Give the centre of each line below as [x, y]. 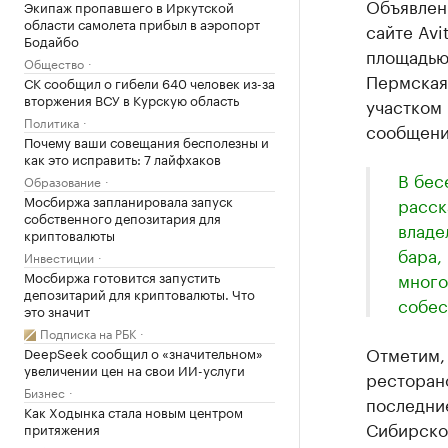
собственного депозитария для [122, 217]
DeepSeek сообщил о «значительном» [143, 352]
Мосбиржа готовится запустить [122, 276]
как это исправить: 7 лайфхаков [122, 158]
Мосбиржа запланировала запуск [128, 200]
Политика [51, 121]
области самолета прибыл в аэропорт [142, 23]
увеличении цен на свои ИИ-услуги [134, 369]
